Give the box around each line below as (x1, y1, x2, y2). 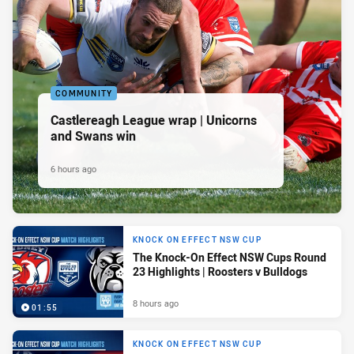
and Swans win (51, 127, 136, 145)
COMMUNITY (55, 88, 113, 100)
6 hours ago (51, 163, 96, 175)
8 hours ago (133, 297, 179, 310)
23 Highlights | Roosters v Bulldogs (133, 263, 307, 279)
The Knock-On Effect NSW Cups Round (133, 249, 326, 265)
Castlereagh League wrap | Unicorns (51, 111, 257, 130)
